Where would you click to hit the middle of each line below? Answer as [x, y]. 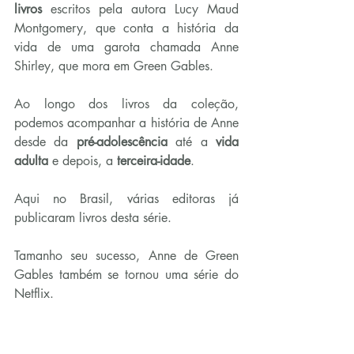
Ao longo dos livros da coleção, [126, 104]
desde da [45, 142]
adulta [31, 161]
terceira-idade [154, 161]
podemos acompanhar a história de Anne [126, 123]
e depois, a [83, 161]
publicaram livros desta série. [93, 218]
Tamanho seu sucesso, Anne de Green [126, 256]
